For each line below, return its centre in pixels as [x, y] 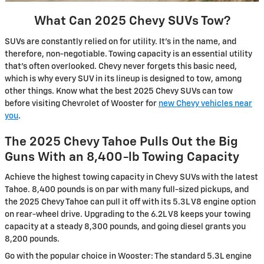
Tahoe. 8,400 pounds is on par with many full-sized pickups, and [127, 190]
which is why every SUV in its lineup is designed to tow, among [123, 79]
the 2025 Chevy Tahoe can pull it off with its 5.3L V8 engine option [130, 202]
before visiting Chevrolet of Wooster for [82, 103]
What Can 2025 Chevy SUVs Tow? [132, 22]
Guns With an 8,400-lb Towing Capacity [122, 157]
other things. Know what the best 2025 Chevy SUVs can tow [119, 91]
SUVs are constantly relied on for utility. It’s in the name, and [121, 42]
